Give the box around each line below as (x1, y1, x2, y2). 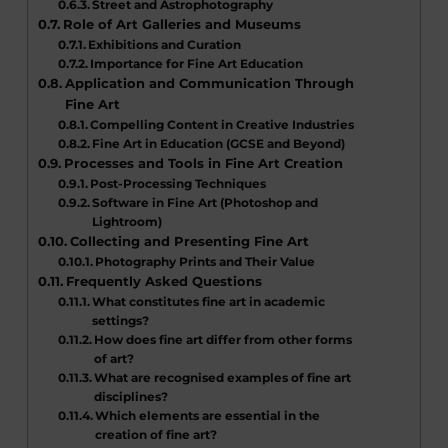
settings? (92, 313, 150, 329)
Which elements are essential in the (95, 408, 321, 424)
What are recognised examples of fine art (94, 370, 352, 386)
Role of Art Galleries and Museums (62, 16, 301, 33)
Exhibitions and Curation (88, 37, 242, 53)
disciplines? (94, 389, 169, 405)
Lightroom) (92, 214, 163, 230)
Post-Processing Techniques (90, 176, 267, 192)
